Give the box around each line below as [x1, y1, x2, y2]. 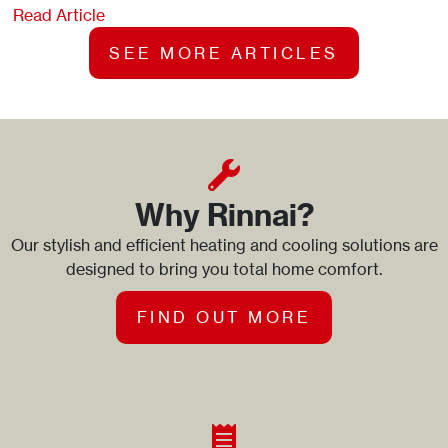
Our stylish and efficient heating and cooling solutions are [10, 235, 438, 256]
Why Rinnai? [134, 196, 314, 235]
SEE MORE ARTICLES [109, 43, 339, 64]
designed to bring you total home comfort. [66, 259, 382, 280]
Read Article [12, 5, 105, 26]
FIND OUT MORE [136, 307, 312, 328]
